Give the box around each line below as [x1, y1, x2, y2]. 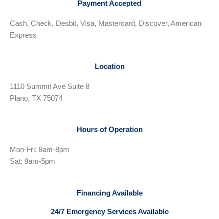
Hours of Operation [76, 126, 143, 134]
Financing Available [76, 189, 143, 197]
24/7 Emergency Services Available [50, 207, 169, 216]
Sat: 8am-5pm [10, 157, 55, 166]
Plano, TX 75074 [10, 94, 63, 102]
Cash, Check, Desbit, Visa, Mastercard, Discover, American [10, 19, 201, 27]
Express [10, 31, 37, 39]
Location [94, 62, 125, 70]
